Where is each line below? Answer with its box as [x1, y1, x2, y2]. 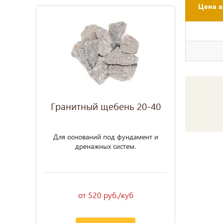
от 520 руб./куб [78, 190, 133, 200]
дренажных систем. [75, 141, 136, 151]
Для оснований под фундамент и [53, 132, 158, 141]
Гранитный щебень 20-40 [50, 100, 161, 112]
